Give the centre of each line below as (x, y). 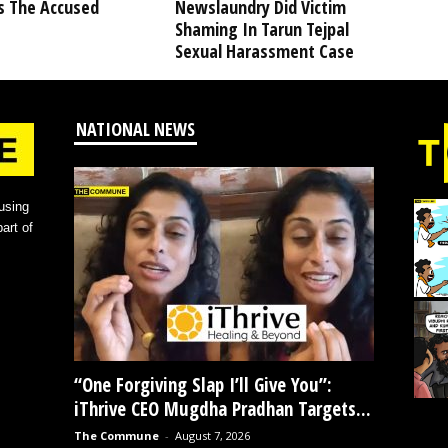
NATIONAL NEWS (135, 129)
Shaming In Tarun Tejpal (261, 29)
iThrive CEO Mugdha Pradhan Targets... (222, 409)
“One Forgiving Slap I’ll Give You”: (202, 385)
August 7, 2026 (212, 436)
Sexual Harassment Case (264, 51)
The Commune (116, 436)
